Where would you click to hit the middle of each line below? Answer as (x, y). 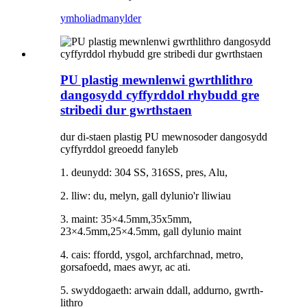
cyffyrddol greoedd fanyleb (119, 149)
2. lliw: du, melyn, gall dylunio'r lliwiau (146, 196)
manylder (121, 18)
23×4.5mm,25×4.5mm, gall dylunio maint (151, 231)
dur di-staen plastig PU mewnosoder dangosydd (164, 137)
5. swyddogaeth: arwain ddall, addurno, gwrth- (162, 290)
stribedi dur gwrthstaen (126, 110)
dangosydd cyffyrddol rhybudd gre (160, 95)
